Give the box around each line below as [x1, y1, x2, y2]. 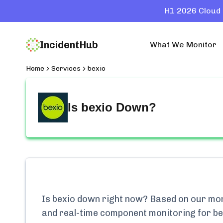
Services [51, 64, 81, 73]
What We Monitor [150, 40, 217, 49]
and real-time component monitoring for [42, 208, 213, 219]
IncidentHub [40, 39, 98, 51]
